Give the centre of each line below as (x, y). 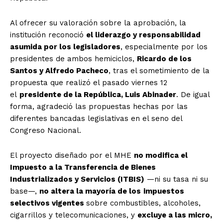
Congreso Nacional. (46, 131)
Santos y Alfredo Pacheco (59, 71)
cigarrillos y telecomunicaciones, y (74, 215)
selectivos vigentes (48, 203)
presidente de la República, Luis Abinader (98, 95)
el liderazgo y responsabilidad (143, 35)
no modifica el (161, 156)
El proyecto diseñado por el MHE (72, 156)
